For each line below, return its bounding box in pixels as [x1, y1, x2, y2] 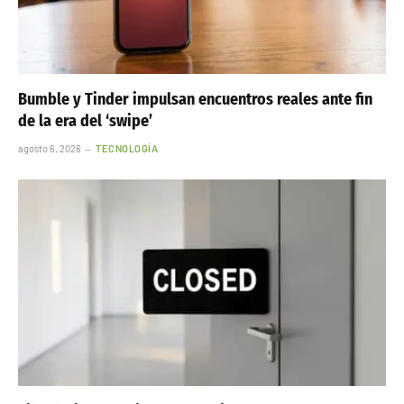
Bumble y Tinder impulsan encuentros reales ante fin [18, 88, 372, 109]
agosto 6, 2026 [18, 142, 81, 154]
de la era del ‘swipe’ [18, 110, 152, 131]
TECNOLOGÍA [96, 142, 159, 154]
